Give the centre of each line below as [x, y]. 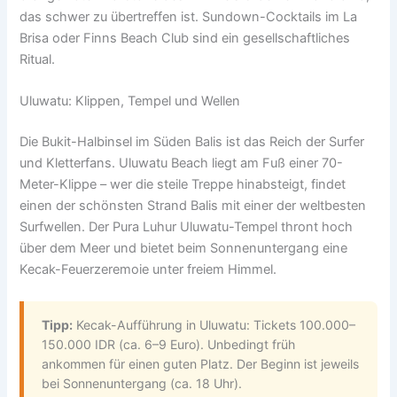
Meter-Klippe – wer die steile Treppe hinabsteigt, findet [183, 184]
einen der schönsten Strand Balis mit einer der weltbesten [193, 205]
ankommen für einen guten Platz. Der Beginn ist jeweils [201, 363]
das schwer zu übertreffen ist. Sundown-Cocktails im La [189, 16]
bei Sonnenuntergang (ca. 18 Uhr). [142, 383]
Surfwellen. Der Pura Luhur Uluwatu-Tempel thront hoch [187, 226]
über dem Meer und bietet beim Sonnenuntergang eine [184, 248]
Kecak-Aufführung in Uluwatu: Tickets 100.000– [214, 324]
